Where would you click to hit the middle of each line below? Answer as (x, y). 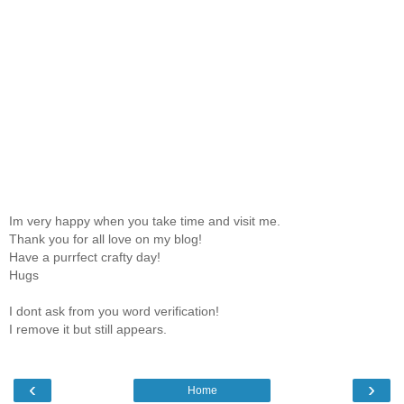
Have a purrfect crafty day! (85, 257)
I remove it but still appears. (88, 330)
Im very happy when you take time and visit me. (145, 221)
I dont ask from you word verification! (114, 312)
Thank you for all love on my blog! (106, 239)
